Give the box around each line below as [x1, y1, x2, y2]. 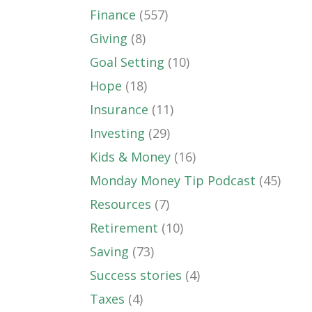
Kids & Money [90, 148, 171, 165]
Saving [90, 243, 129, 260]
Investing [90, 125, 145, 141]
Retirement [90, 219, 158, 236]
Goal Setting [90, 54, 164, 70]
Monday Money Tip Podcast [90, 172, 256, 189]
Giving [90, 30, 127, 47]
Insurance [90, 101, 148, 118]
